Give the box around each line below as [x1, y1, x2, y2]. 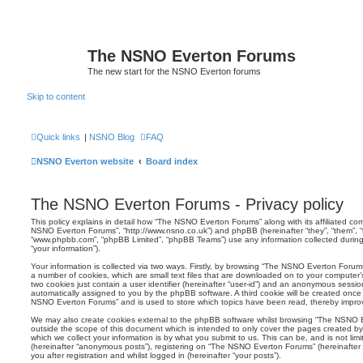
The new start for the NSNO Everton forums [88, 66, 261, 76]
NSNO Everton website [36, 156, 134, 166]
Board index [146, 156, 198, 166]
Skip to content [27, 91, 85, 101]
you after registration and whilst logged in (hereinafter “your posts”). [31, 351, 281, 360]
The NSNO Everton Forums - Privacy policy [31, 195, 344, 213]
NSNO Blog [89, 132, 135, 142]
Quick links [36, 132, 80, 142]
